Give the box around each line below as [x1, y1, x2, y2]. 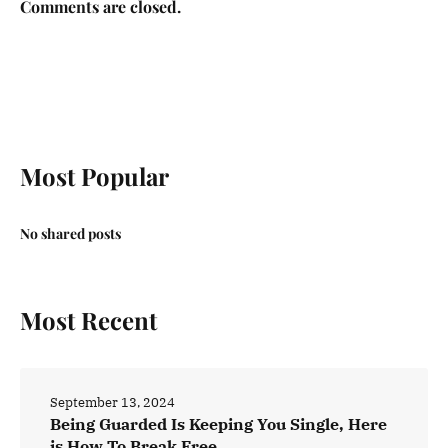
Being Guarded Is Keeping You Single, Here [50, 413, 387, 434]
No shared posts [20, 223, 121, 243]
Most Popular [20, 159, 169, 192]
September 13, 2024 [50, 393, 175, 411]
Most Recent [20, 303, 157, 336]
